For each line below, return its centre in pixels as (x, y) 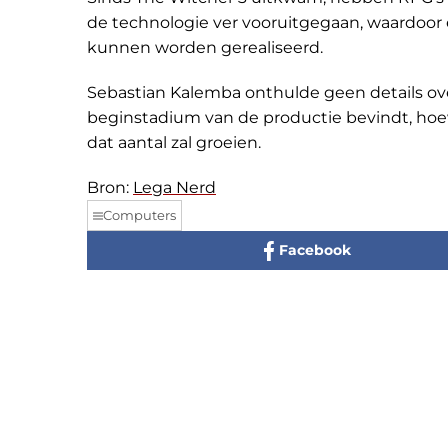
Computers (139, 215)
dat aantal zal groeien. (174, 142)
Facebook (315, 250)
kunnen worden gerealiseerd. (205, 47)
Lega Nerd (174, 187)
